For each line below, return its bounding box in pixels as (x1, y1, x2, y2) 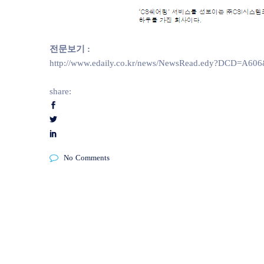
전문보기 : (49, 42, 93, 55)
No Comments (64, 151, 110, 163)
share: (49, 84, 71, 97)
